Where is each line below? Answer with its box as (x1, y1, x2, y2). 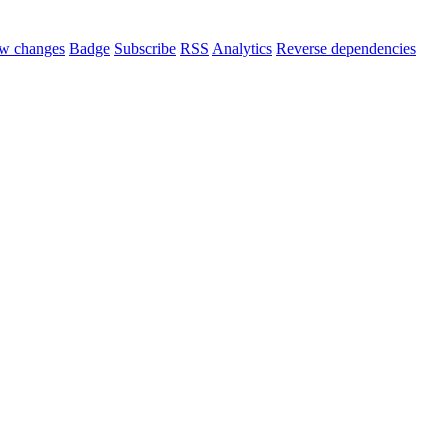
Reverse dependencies (276, 40, 416, 58)
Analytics (212, 40, 272, 58)
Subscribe (114, 40, 176, 58)
